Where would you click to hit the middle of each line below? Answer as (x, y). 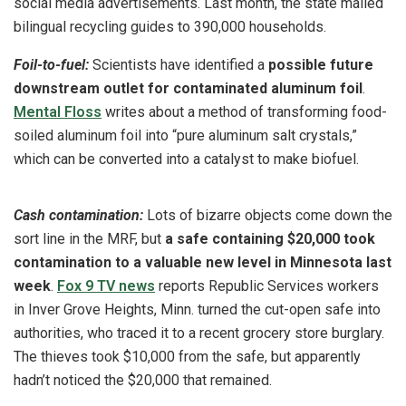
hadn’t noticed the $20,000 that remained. (143, 380)
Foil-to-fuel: (51, 64)
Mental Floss (58, 111)
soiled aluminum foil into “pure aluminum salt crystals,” (185, 135)
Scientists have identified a (179, 64)
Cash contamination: (78, 215)
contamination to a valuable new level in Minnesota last (203, 262)
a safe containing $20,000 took (270, 238)
